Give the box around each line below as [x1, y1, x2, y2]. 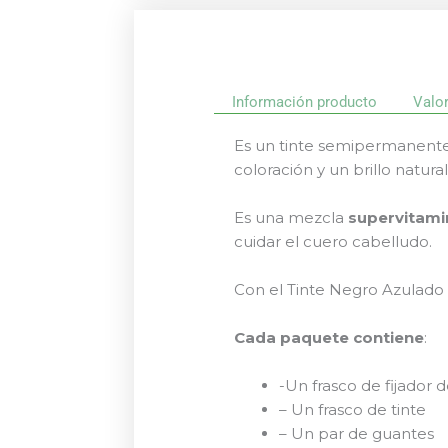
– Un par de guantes [279, 423, 435, 443]
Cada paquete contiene [234, 327, 425, 347]
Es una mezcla [234, 207, 349, 227]
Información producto [232, 92, 378, 111]
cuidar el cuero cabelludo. [234, 231, 433, 251]
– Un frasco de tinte [279, 399, 427, 419]
